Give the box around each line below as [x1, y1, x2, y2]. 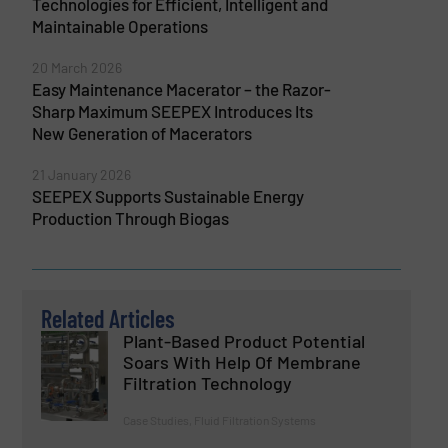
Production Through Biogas [31, 207, 229, 228]
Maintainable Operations [31, 15, 208, 36]
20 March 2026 [31, 58, 122, 76]
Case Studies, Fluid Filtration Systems [123, 413, 317, 428]
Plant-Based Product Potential [123, 330, 366, 353]
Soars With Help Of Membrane [123, 351, 362, 374]
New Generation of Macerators [31, 122, 252, 143]
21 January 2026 [31, 165, 131, 183]
